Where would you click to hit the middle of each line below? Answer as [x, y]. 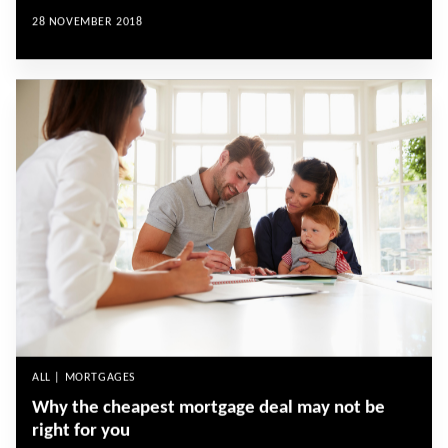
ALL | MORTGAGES [84, 377]
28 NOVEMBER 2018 [87, 22]
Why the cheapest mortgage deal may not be [208, 408]
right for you [81, 431]
